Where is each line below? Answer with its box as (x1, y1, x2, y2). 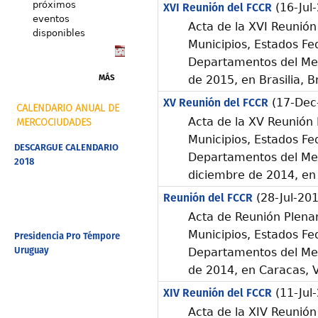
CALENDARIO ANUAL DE (16, 103, 119, 114)
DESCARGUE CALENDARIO (13, 141, 119, 156)
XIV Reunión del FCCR (163, 285, 272, 302)
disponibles (32, 28, 85, 38)
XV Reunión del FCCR (163, 94, 268, 112)
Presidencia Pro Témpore (13, 229, 120, 244)
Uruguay (13, 243, 49, 258)
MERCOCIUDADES (16, 117, 92, 128)
